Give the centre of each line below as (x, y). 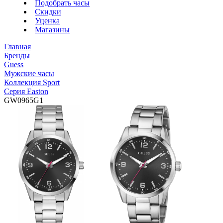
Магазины (52, 30)
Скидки (48, 12)
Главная (17, 47)
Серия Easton (26, 91)
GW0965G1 (24, 100)
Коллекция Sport (32, 82)
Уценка (47, 21)
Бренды (17, 56)
